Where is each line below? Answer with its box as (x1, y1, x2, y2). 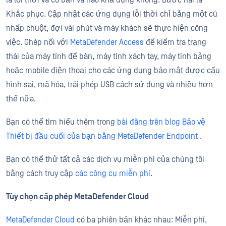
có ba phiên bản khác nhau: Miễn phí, (75, 215, 207, 224)
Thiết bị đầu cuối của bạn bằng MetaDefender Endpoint (6, 132, 198, 141)
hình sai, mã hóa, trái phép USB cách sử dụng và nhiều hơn (6, 80, 213, 89)
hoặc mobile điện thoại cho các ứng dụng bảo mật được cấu (6, 66, 220, 75)
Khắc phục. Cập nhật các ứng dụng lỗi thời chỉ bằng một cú (6, 10, 217, 19)
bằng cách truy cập (6, 169, 75, 178)
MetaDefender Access (70, 38, 144, 47)
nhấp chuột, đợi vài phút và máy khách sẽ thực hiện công (6, 24, 208, 33)
